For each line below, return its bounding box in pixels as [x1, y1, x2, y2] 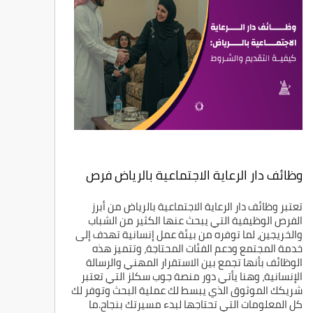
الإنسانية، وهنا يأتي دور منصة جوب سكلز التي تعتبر [80, 266, 303, 287]
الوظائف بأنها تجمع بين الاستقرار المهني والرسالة [85, 252, 303, 273]
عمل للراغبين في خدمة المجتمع [133, 181, 303, 205]
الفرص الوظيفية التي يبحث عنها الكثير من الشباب [87, 210, 303, 231]
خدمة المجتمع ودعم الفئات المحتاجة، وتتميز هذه [92, 238, 303, 259]
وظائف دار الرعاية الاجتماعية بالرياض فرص [85, 163, 303, 187]
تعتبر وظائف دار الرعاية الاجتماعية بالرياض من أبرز [91, 196, 303, 217]
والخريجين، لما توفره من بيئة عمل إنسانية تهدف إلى [75, 224, 303, 245]
